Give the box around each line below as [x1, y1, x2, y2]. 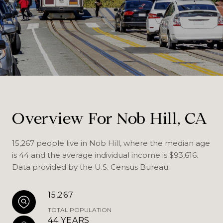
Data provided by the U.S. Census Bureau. [12, 162, 170, 172]
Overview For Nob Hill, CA [12, 109, 208, 128]
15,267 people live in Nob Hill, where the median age [12, 138, 210, 148]
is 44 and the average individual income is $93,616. [12, 150, 198, 160]
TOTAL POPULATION [48, 206, 111, 214]
